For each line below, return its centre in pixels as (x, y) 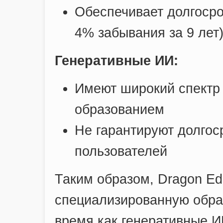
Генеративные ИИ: (116, 60)
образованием (119, 109)
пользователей (121, 151)
